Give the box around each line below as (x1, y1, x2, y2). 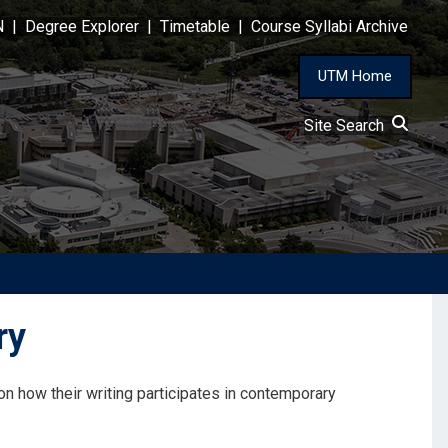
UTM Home (318, 67, 392, 86)
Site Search (304, 116, 392, 136)
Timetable (160, 17, 230, 37)
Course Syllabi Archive (251, 17, 408, 37)
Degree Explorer (25, 17, 139, 37)
